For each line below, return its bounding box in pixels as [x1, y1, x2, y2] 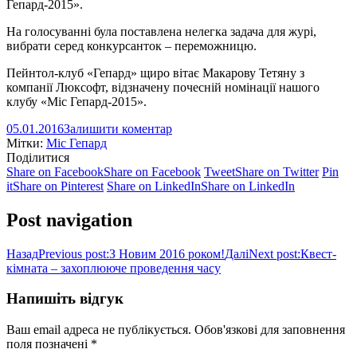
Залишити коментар [64, 121, 172, 135]
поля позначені [6, 337, 91, 351]
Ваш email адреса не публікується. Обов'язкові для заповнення [6, 323, 345, 337]
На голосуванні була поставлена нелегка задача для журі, [6, 24, 316, 38]
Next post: [249, 246, 300, 261]
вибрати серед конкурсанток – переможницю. [6, 38, 257, 53]
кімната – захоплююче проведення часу [6, 261, 221, 275]
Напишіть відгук [6, 290, 124, 308]
